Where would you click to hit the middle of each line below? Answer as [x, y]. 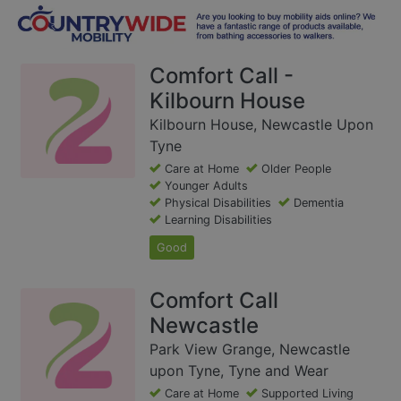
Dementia [319, 203]
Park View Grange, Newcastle [250, 350]
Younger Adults [206, 186]
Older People [296, 169]
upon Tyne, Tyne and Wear [239, 371]
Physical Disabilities [218, 203]
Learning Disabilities [218, 220]
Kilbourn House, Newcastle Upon [261, 125]
